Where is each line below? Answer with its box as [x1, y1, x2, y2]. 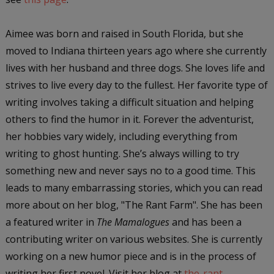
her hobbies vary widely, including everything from [5, 129, 237, 143]
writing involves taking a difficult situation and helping [5, 95, 254, 109]
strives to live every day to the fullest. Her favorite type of [5, 78, 268, 92]
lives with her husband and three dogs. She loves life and [5, 61, 265, 75]
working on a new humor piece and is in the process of [5, 249, 256, 263]
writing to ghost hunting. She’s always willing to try [5, 146, 239, 160]
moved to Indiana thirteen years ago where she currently [5, 43, 267, 57]
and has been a [169, 215, 242, 229]
